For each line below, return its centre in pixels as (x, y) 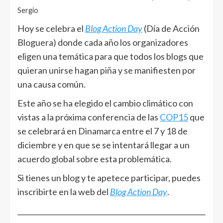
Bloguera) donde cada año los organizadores (103, 42)
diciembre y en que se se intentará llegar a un (104, 145)
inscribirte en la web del (64, 191)
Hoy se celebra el (51, 28)
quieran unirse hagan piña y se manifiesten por (107, 70)
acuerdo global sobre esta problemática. (95, 159)
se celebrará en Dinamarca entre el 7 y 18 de (103, 131)
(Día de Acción (171, 28)
